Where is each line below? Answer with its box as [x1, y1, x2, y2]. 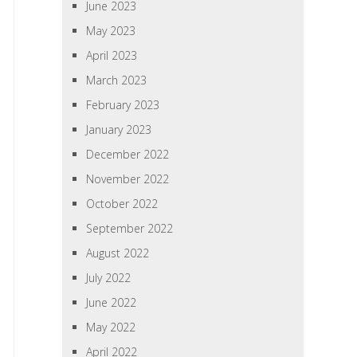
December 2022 [86, 147, 170, 162]
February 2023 [86, 97, 160, 112]
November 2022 [86, 171, 170, 186]
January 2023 [86, 122, 152, 137]
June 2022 [86, 295, 137, 310]
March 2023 [86, 73, 147, 88]
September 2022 [86, 221, 174, 236]
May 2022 [86, 320, 136, 335]
